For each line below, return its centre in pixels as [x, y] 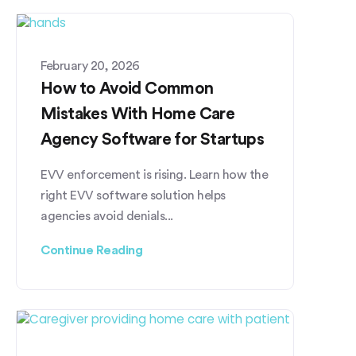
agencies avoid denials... [107, 216]
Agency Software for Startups [153, 139]
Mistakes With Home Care [138, 114]
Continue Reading [91, 250]
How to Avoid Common [127, 88]
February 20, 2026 [90, 66]
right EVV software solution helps [133, 195]
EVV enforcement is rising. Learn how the [154, 174]
